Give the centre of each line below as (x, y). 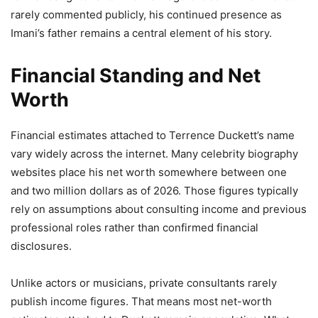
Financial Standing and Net (136, 75)
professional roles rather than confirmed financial (135, 227)
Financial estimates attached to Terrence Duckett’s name (153, 135)
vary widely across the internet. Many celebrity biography (154, 153)
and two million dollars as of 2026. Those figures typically (154, 190)
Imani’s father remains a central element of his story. (141, 33)
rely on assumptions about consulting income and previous (159, 209)
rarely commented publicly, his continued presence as (146, 14)
